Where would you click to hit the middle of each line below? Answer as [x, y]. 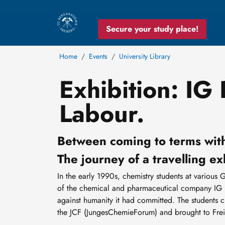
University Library [145, 56]
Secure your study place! [152, 29]
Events [98, 56]
